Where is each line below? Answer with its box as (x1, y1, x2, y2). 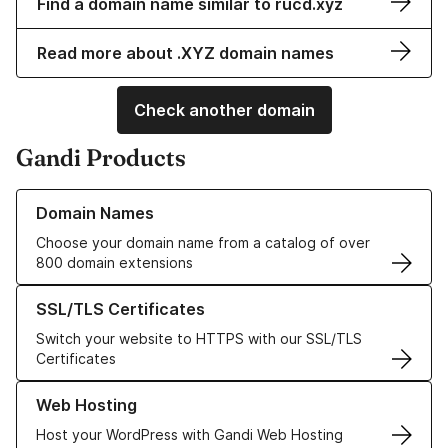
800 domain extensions (36, 254, 193, 272)
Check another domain (133, 100, 315, 121)
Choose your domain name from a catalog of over (36, 234, 370, 252)
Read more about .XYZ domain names (37, 43, 334, 64)
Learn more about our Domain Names (16, 190, 263, 208)
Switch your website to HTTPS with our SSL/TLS (36, 330, 362, 348)
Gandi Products (16, 143, 186, 173)
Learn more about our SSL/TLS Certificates (16, 286, 305, 304)
